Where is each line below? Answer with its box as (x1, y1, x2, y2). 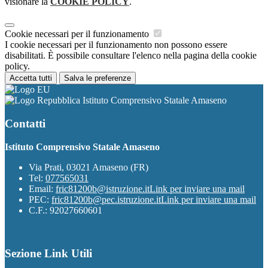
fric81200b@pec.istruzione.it (51, 194, 161, 205)
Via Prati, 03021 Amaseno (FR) (29, 162, 148, 172)
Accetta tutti (10, 74, 52, 83)
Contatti (5, 117, 45, 130)
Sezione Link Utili (5, 247, 92, 260)
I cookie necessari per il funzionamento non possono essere (5, 39, 227, 50)
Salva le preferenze (64, 74, 131, 83)
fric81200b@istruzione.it (56, 183, 150, 194)
